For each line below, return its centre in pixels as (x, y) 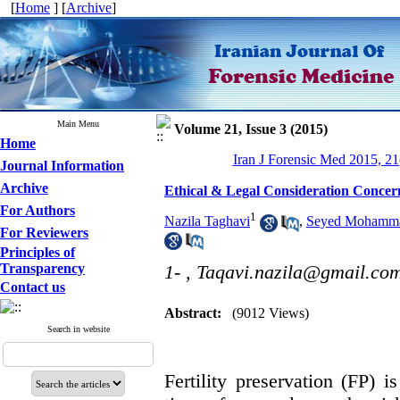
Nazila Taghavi (207, 221)
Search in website (78, 329)
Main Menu (78, 124)
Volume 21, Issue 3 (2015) (251, 129)
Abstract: (193, 313)
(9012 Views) (271, 313)
